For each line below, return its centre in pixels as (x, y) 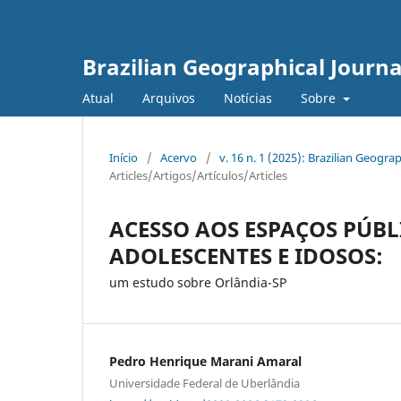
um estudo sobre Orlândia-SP (198, 282)
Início (124, 157)
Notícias (248, 98)
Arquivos (169, 98)
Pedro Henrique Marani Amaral (205, 361)
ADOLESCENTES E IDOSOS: (246, 255)
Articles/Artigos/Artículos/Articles (198, 175)
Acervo (179, 157)
